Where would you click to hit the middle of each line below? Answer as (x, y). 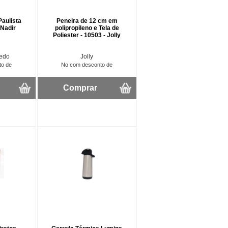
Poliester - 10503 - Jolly (87, 35)
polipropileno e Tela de (87, 28)
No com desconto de (87, 64)
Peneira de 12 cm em (87, 21)
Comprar (80, 88)
